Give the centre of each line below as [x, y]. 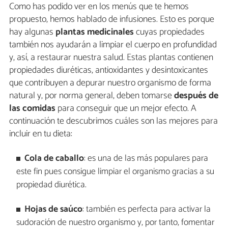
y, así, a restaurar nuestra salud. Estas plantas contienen [111, 58]
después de [196, 96]
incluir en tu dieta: [41, 134]
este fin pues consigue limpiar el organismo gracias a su [115, 172]
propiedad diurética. [51, 185]
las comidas [32, 109]
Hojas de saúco [54, 209]
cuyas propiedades [169, 32]
